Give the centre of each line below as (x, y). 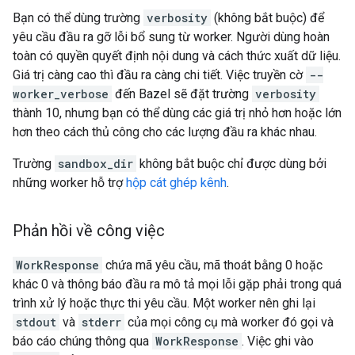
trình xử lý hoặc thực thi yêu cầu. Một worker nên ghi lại (164, 303)
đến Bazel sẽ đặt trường (182, 94)
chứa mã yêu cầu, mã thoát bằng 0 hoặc (212, 265)
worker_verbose (61, 94)
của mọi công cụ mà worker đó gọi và (229, 322)
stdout (36, 322)
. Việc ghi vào (278, 341)
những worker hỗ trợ (69, 183)
